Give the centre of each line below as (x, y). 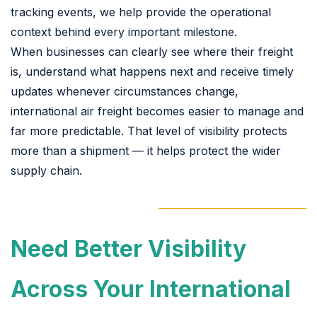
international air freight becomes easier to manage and (157, 111)
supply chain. (46, 170)
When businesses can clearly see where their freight (152, 51)
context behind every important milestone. (124, 31)
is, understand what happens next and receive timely (152, 71)
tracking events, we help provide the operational (141, 12)
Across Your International (151, 289)
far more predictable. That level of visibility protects (149, 131)
